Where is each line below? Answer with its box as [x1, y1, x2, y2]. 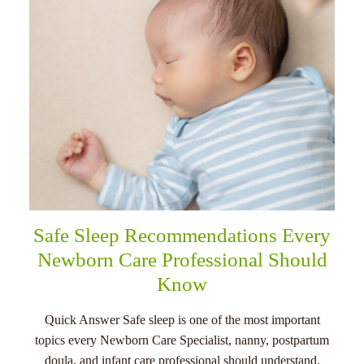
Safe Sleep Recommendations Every [33, 223, 331, 246]
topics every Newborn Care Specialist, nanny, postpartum [35, 332, 329, 347]
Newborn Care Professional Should [37, 248, 327, 271]
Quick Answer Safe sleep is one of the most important [44, 312, 320, 327]
